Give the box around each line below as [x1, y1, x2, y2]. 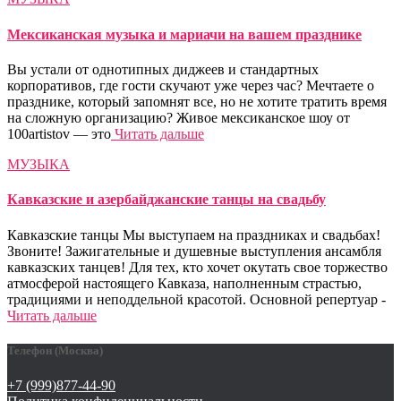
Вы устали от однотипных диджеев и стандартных [7, 62, 319, 77]
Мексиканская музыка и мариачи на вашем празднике [7, 26, 362, 42]
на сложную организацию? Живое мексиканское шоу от [7, 110, 350, 125]
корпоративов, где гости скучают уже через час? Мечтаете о [7, 78, 374, 93]
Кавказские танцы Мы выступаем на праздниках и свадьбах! [7, 226, 380, 243]
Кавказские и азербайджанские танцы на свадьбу [7, 192, 326, 208]
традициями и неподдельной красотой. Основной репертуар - [7, 291, 386, 307]
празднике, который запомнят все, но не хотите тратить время [7, 94, 387, 109]
